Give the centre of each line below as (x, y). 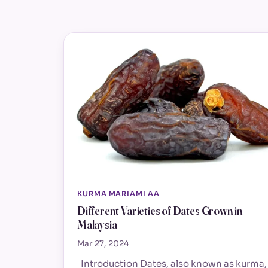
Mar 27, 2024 (103, 244)
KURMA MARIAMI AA (118, 194)
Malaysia (97, 224)
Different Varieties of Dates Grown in (160, 211)
